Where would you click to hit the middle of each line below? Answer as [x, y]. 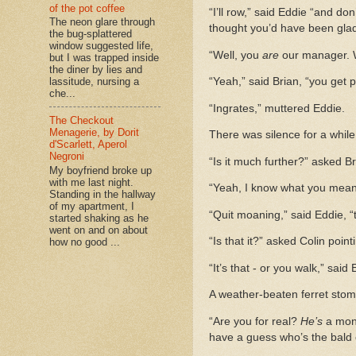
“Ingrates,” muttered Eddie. [277, 108]
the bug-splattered [91, 34]
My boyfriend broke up [101, 171]
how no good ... [85, 242]
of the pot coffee [87, 8]
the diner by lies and [96, 70]
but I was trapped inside [104, 58]
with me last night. [91, 183]
